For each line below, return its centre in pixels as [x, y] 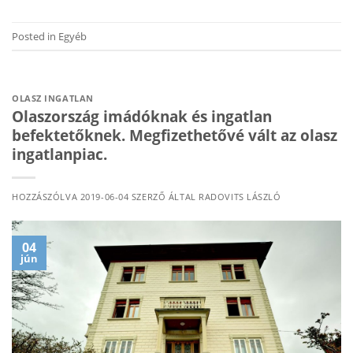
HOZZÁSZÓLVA [46, 196]
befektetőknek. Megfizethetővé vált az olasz [175, 135]
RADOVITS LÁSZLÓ [240, 196]
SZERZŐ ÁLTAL [164, 196]
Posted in [35, 36]
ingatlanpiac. [59, 154]
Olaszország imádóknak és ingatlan [142, 116]
